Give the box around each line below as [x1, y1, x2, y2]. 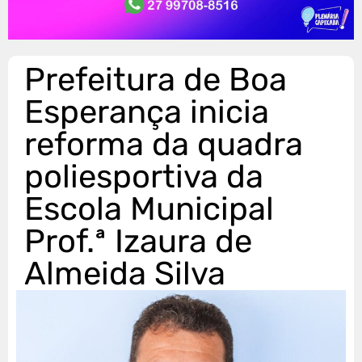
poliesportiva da [24, 157, 263, 196]
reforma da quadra [24, 124, 303, 163]
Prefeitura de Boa [24, 60, 287, 99]
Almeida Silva [24, 254, 225, 293]
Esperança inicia [24, 92, 269, 131]
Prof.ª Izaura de [24, 221, 252, 260]
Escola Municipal [24, 189, 274, 228]
